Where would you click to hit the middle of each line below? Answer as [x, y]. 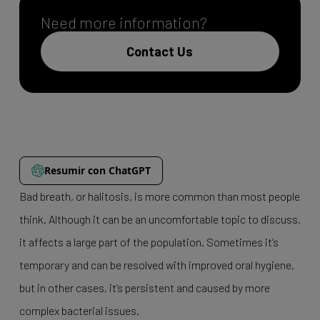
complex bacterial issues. [79, 310]
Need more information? [124, 22]
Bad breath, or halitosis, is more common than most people [159, 196]
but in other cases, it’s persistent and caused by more [144, 287]
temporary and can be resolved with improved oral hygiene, [156, 265]
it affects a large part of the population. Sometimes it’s [149, 242]
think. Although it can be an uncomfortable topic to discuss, [160, 219]
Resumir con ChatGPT [97, 170]
